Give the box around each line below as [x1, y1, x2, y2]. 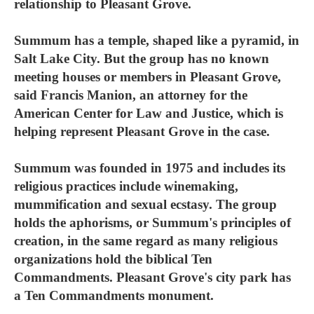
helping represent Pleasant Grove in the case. [14, 124, 270, 139]
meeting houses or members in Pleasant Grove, [14, 69, 281, 84]
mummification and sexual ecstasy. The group [14, 197, 277, 212]
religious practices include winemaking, [14, 179, 238, 193]
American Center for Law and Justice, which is [14, 106, 283, 121]
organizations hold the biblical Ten [14, 252, 212, 266]
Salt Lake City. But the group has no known [14, 51, 269, 66]
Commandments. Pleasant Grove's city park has [14, 270, 291, 285]
